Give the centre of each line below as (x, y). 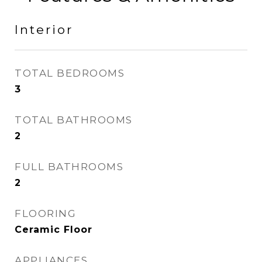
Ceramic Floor (54, 230)
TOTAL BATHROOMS (74, 120)
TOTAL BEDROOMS (70, 73)
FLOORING (45, 213)
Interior (44, 30)
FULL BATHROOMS (69, 167)
